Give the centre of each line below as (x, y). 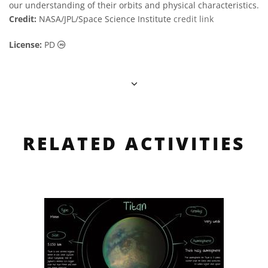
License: (25, 45)
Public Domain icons (106, 44)
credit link (194, 19)
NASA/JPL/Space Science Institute (105, 19)
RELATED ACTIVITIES (134, 143)
